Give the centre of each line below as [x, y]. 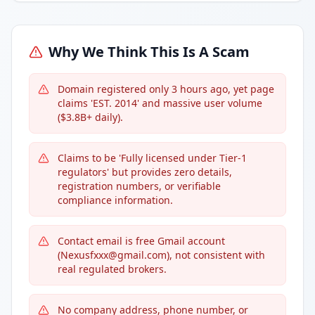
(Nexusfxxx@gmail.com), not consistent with [161, 255]
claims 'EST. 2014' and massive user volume [160, 103]
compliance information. [115, 200]
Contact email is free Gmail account [141, 241]
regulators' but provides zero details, [145, 172]
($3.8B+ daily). [90, 117]
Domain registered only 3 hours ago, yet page [166, 89]
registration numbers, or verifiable [139, 186]
